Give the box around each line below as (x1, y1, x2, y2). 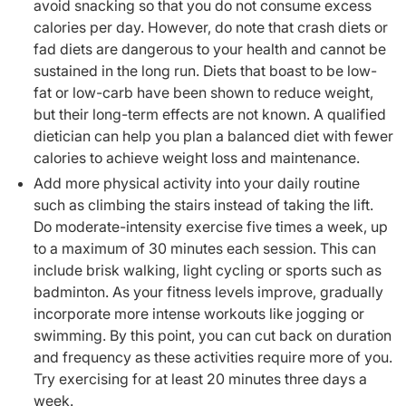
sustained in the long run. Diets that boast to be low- (34, 61, 377, 80)
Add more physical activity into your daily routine (34, 173, 360, 192)
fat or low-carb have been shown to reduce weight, (34, 82, 373, 101)
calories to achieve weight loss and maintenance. (34, 148, 360, 167)
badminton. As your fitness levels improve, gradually (34, 282, 383, 301)
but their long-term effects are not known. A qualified (34, 104, 386, 123)
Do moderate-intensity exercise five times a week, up (34, 217, 388, 236)
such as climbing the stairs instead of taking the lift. (34, 195, 373, 214)
